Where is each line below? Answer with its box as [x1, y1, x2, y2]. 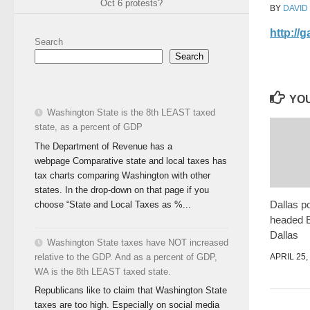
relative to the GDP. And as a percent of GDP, [35, 251, 217, 262]
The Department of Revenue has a [35, 140, 172, 152]
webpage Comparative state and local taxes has [35, 155, 227, 166]
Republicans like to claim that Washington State [35, 285, 227, 296]
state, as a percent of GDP [35, 121, 143, 132]
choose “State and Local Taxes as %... [35, 199, 191, 210]
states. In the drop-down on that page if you [35, 184, 209, 195]
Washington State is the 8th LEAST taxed [47, 107, 215, 118]
